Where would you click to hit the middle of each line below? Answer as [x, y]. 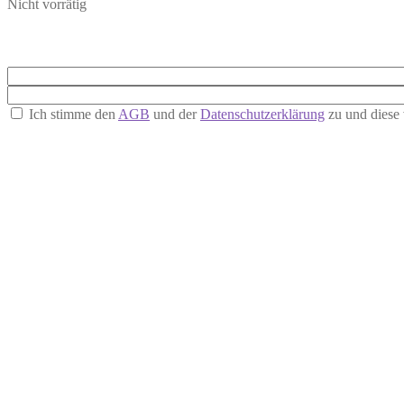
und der [175, 115]
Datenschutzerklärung [262, 115]
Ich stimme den [72, 115]
